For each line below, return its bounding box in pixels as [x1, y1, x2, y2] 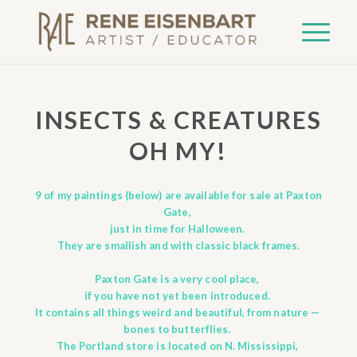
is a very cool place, [158, 273, 262, 285]
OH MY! [129, 136, 228, 165]
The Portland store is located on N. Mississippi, [56, 339, 301, 352]
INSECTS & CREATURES [34, 105, 322, 134]
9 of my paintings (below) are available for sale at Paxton [35, 189, 322, 202]
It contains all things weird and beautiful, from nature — [34, 306, 323, 319]
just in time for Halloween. [109, 222, 248, 235]
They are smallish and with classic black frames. [57, 239, 300, 252]
